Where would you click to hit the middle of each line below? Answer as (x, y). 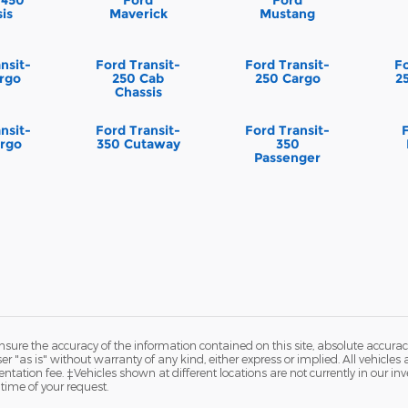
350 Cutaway (138, 143)
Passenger (288, 157)
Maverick (138, 13)
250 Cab (138, 79)
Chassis (138, 92)
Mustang (288, 13)
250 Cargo (287, 79)
